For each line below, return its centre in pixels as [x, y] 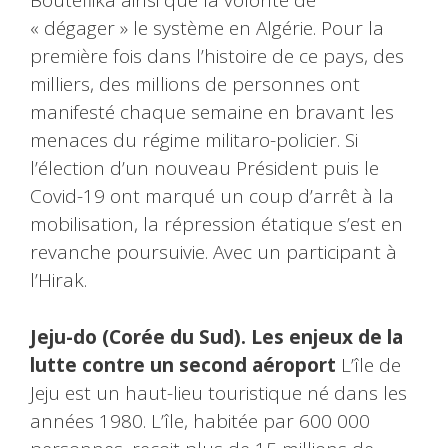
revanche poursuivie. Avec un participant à [213, 252]
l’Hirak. [58, 280]
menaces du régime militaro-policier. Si [194, 140]
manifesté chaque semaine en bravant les [212, 112]
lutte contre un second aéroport [183, 364]
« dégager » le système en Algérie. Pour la [207, 28]
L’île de [368, 364]
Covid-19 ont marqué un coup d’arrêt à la [212, 196]
